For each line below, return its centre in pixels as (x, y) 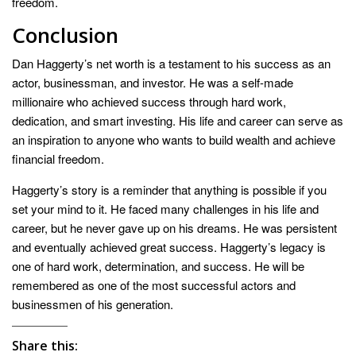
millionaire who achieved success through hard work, (149, 102)
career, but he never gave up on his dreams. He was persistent (174, 228)
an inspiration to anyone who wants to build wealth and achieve (174, 140)
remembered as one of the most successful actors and (154, 285)
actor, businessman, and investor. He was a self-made (153, 83)
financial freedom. (58, 159)
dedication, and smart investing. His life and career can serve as (178, 121)
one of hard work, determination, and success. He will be (158, 266)
